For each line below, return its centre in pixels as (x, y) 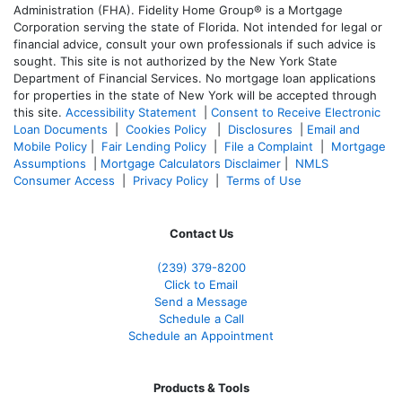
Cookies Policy (168, 130)
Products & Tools (201, 388)
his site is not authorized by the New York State (202, 61)
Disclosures (260, 130)
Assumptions (50, 164)
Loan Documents (61, 130)
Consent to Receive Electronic (296, 113)
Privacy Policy (170, 181)
